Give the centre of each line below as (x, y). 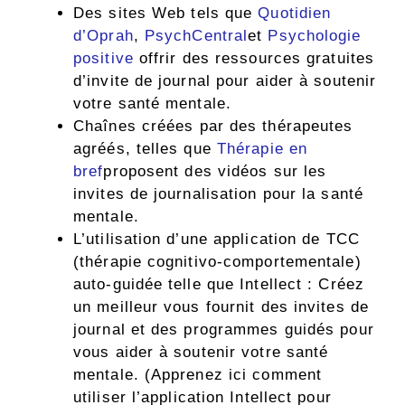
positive (104, 59)
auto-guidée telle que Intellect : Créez (219, 285)
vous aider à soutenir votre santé (201, 353)
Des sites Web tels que (166, 14)
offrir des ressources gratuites (254, 59)
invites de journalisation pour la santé (218, 194)
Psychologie (315, 36)
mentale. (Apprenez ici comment (198, 375)
